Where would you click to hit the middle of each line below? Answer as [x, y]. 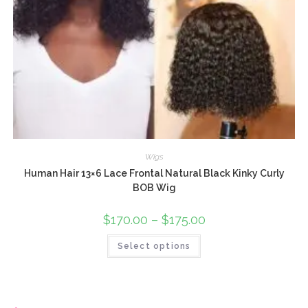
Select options [154, 246]
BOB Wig [154, 187]
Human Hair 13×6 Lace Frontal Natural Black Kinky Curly [154, 173]
